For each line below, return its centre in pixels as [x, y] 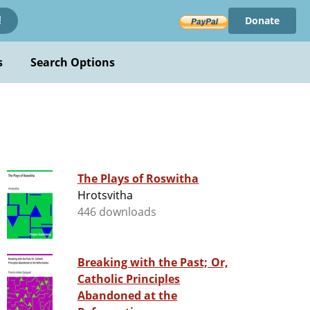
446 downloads [117, 212]
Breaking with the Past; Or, [153, 263]
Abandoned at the [127, 296]
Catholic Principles [129, 279]
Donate [262, 20]
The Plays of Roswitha [138, 179]
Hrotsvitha [105, 195]
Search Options [73, 62]
